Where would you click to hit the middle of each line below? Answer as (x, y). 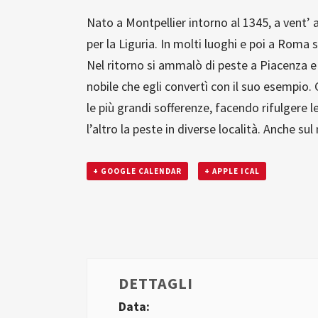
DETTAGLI (155, 283)
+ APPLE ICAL (232, 171)
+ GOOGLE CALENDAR (137, 171)
